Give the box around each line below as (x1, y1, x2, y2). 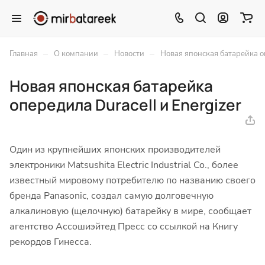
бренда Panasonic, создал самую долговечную (9, 189, 214, 202)
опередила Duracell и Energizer (9, 94, 241, 115)
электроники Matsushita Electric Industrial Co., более (9, 159, 238, 172)
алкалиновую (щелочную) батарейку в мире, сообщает (9, 205, 251, 218)
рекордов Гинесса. (9, 235, 92, 248)
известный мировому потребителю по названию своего (9, 174, 256, 187)
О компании (54, 49, 98, 59)
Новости (114, 49, 144, 59)
